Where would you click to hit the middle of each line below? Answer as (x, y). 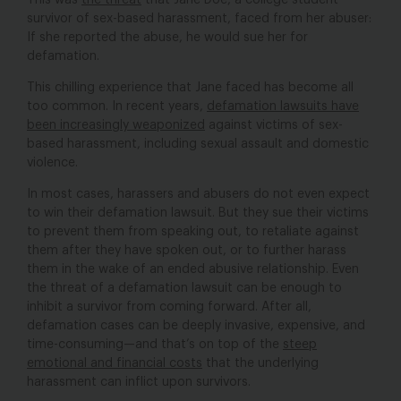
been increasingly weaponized (116, 125)
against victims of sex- (274, 125)
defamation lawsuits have (283, 107)
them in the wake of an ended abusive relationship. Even (193, 269)
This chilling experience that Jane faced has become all (190, 88)
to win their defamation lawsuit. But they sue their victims (198, 213)
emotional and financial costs (115, 363)
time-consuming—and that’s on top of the (155, 345)
